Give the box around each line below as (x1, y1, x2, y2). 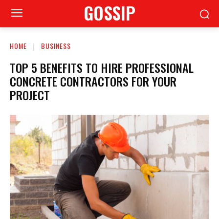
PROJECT (10, 86, 50, 104)
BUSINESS (41, 41, 71, 51)
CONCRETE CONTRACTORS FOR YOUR (10, 72, 176, 90)
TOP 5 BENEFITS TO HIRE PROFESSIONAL (10, 58, 194, 76)
